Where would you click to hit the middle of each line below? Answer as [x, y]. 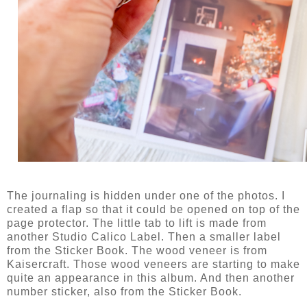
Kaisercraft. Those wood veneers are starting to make [153, 265]
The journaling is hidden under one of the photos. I [146, 196]
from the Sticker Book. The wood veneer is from [137, 251]
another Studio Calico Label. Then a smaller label [144, 237]
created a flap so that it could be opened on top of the [153, 210]
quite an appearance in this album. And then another [151, 278]
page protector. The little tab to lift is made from [137, 223]
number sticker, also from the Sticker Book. [124, 292]
